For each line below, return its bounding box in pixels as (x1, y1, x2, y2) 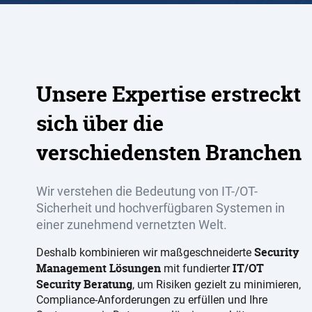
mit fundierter (161, 262, 233, 276)
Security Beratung (36, 276, 132, 292)
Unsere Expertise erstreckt (36, 80, 301, 109)
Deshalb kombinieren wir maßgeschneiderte (36, 246, 254, 260)
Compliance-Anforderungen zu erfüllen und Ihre (36, 293, 267, 307)
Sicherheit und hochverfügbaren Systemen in (36, 201, 285, 216)
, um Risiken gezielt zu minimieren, (132, 278, 301, 292)
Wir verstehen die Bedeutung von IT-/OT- (36, 184, 258, 199)
